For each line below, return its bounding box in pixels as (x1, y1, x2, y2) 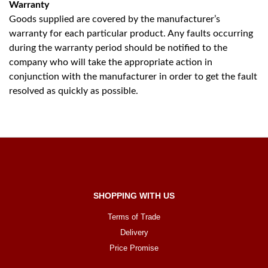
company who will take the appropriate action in (9, 57, 212, 68)
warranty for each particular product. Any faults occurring (9, 29, 253, 39)
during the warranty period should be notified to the (9, 43, 227, 53)
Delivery (120, 228, 148, 237)
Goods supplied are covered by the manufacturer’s (9, 14, 220, 25)
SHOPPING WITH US (93, 191, 175, 201)
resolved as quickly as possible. (9, 86, 138, 96)
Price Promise (109, 243, 159, 253)
